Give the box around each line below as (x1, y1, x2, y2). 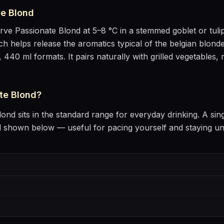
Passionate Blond (15, 25, 80, 35)
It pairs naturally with (68, 51, 150, 61)
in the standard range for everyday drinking (32, 109, 197, 119)
